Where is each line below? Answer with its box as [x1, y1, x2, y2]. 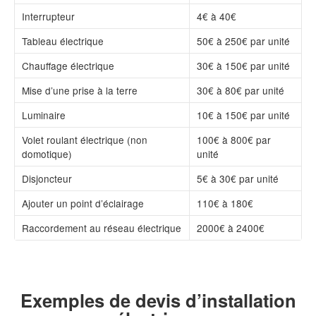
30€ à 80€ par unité [197, 83, 284, 97]
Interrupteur [22, 8, 75, 23]
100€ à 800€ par [197, 132, 271, 147]
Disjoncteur [22, 171, 72, 186]
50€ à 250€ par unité [197, 33, 290, 48]
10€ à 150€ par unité [197, 107, 290, 122]
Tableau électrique [22, 33, 104, 48]
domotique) [22, 146, 72, 161]
